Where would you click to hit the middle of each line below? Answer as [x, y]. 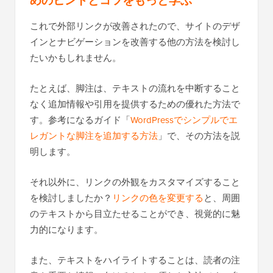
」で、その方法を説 [199, 135]
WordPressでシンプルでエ [184, 119]
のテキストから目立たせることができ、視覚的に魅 [135, 213]
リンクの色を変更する [158, 197]
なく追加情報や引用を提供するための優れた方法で [135, 104]
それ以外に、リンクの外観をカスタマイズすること [135, 182]
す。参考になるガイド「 [80, 119]
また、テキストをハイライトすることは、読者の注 [135, 260]
